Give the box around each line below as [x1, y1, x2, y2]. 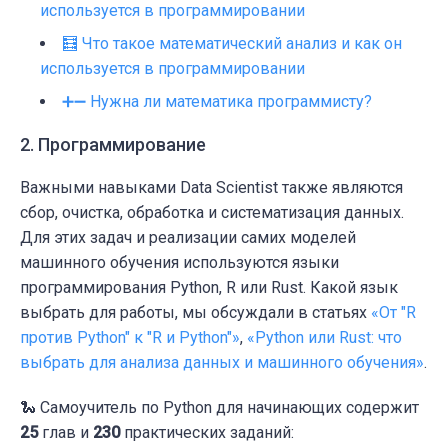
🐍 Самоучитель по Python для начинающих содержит [20, 398, 419, 418]
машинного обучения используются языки [20, 253, 339, 273]
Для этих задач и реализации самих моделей [20, 228, 356, 248]
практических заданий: [124, 423, 294, 443]
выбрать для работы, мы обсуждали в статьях [20, 303, 371, 323]
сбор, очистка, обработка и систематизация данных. [20, 203, 404, 223]
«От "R [371, 303, 416, 323]
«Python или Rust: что [247, 328, 402, 348]
